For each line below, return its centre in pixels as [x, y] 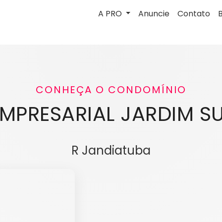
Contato [194, 14]
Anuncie [154, 14]
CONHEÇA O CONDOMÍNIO [111, 90]
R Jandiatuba [111, 150]
